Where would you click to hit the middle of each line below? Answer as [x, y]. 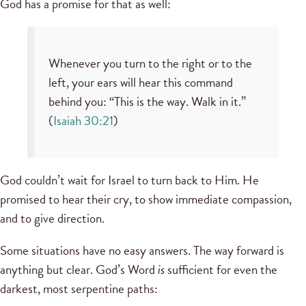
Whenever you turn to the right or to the [150, 64]
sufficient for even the [221, 270]
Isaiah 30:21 [83, 121]
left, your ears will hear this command [140, 83]
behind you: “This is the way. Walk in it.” [147, 102]
